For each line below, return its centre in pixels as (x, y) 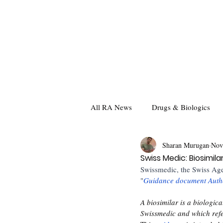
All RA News (111, 107)
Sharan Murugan (186, 145)
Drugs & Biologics (181, 107)
